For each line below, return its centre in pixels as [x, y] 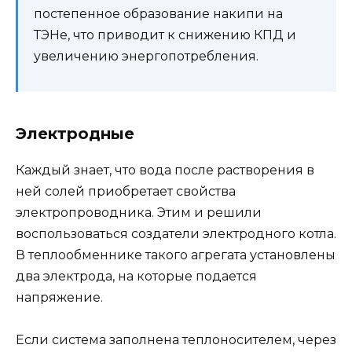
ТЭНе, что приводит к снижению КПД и [165, 35]
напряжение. [59, 297]
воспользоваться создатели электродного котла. [176, 233]
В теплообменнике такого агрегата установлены [176, 255]
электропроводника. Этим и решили [139, 212]
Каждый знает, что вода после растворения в [165, 170]
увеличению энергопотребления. [146, 56]
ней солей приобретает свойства [126, 191]
